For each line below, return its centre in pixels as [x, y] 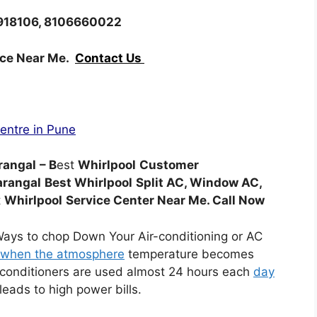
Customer [169, 165]
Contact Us [110, 58]
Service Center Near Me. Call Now [165, 200]
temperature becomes [189, 254]
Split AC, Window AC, [199, 183]
